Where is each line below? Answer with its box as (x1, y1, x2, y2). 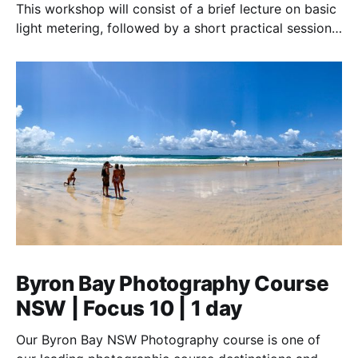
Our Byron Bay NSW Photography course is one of (16, 332, 320, 348)
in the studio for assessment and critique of (16, 39, 280, 56)
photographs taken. (16, 58, 134, 75)
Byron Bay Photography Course (16, 271, 329, 296)
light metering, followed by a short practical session (16, 20, 332, 37)
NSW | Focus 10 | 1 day (16, 296, 242, 321)
